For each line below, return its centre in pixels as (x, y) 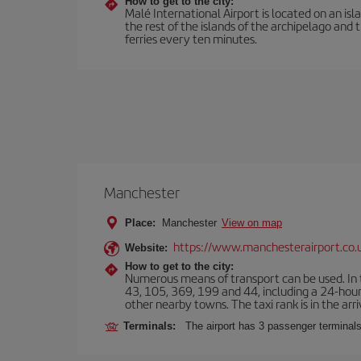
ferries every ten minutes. (191, 38)
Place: (140, 223)
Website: (146, 248)
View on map (252, 223)
